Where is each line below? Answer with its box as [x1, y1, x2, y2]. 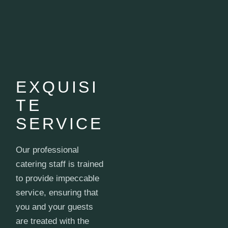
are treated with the [16, 216, 90, 226]
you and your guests [16, 202, 94, 212]
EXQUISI [16, 77, 99, 96]
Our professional [16, 145, 79, 155]
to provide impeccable [16, 173, 100, 183]
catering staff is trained [16, 159, 104, 169]
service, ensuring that [16, 187, 99, 197]
